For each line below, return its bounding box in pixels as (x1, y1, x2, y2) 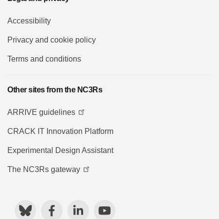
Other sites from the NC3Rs (7, 85, 102, 94)
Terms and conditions (7, 54, 81, 63)
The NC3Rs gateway (7, 165, 80, 174)
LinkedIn (83, 201, 112, 210)
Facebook (54, 201, 89, 210)
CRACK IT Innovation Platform (7, 127, 113, 135)
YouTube (110, 201, 142, 210)
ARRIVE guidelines (7, 108, 75, 116)
